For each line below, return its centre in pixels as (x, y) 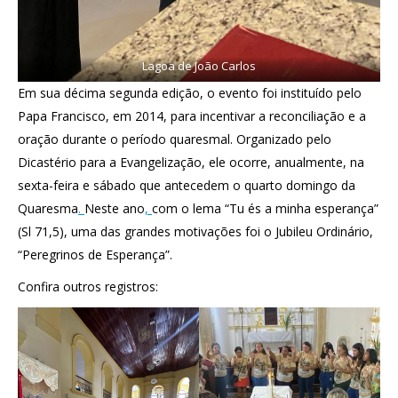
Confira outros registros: (88, 286)
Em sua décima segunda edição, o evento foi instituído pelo (190, 92)
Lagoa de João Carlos (199, 65)
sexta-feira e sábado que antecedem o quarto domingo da (187, 185)
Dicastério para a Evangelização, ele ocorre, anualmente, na (191, 162)
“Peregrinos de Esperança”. (95, 254)
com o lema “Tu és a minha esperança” (265, 208)
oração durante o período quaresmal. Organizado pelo (175, 139)
